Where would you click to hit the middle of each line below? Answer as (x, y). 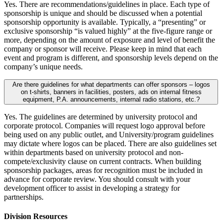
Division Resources (36, 217)
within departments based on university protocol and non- (94, 153)
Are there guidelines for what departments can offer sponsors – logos (111, 85)
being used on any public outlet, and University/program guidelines (109, 135)
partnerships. (24, 197)
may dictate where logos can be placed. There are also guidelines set (110, 144)
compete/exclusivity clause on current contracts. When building (103, 162)
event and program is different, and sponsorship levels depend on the (111, 58)
